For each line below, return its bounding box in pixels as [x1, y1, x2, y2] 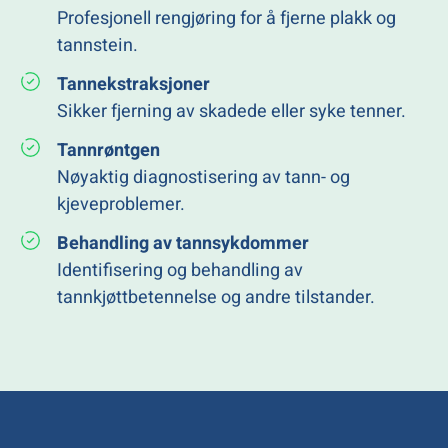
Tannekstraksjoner [57, 71, 211, 99]
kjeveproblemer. [57, 191, 186, 219]
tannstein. [57, 32, 139, 60]
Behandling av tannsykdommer [57, 230, 310, 258]
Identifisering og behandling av [57, 257, 304, 285]
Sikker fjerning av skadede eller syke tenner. [57, 98, 407, 126]
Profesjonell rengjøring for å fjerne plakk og [57, 5, 397, 33]
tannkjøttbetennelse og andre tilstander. [57, 284, 376, 312]
